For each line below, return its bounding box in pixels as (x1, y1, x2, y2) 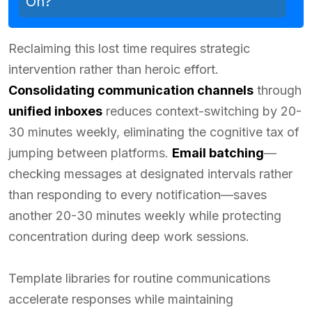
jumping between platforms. (8, 145, 172, 160)
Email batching (172, 145, 264, 160)
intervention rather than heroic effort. (8, 61, 219, 77)
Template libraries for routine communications (8, 270, 270, 286)
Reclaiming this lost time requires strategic (8, 40, 250, 56)
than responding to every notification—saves (8, 187, 267, 202)
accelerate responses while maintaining (8, 291, 233, 306)
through (253, 82, 302, 97)
